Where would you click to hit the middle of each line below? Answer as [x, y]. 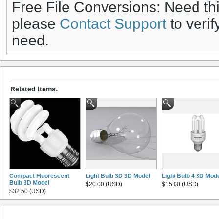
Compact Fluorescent [39, 176]
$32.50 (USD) [28, 191]
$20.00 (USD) [104, 184]
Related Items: [34, 89]
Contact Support [113, 24]
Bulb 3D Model [29, 183]
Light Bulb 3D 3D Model [118, 176]
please [36, 24]
